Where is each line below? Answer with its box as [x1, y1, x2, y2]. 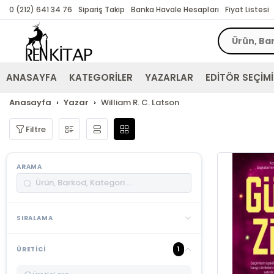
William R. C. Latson [101, 97, 180, 108]
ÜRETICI [17, 245, 46, 254]
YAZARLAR [145, 71, 194, 84]
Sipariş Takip [78, 4, 125, 15]
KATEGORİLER [69, 71, 133, 84]
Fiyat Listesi [224, 4, 269, 15]
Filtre [26, 123, 46, 135]
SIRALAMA [17, 213, 53, 223]
